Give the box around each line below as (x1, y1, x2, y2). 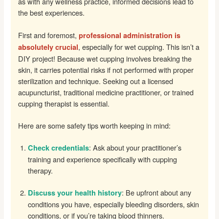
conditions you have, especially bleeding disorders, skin (28, 199, 199, 210)
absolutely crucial (18, 42, 79, 52)
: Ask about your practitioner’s (89, 142, 182, 153)
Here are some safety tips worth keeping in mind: (18, 120, 171, 131)
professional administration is (79, 30, 181, 41)
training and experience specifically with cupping (28, 154, 177, 165)
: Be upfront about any (122, 187, 192, 198)
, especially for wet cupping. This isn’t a (78, 42, 200, 52)
